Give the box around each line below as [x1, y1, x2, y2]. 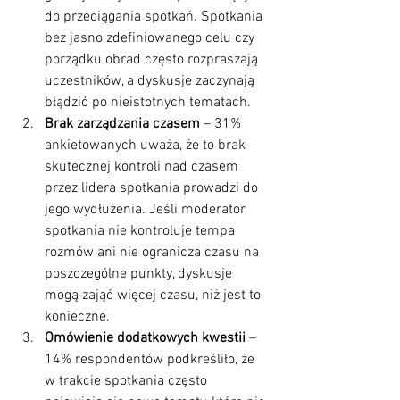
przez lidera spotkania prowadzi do [45, 179, 262, 198]
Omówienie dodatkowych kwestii [45, 329, 246, 348]
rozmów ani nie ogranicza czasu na [45, 244, 262, 262]
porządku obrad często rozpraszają [45, 51, 262, 70]
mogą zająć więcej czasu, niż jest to [45, 287, 264, 305]
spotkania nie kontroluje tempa [45, 222, 238, 241]
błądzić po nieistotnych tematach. [45, 94, 251, 112]
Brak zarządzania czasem [45, 115, 200, 134]
